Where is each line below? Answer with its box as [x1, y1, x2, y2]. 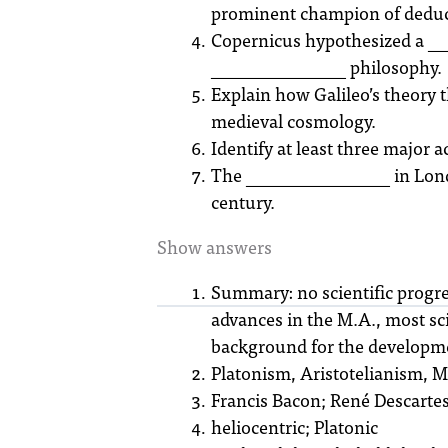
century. [211, 186, 275, 216]
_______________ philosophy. [211, 51, 442, 81]
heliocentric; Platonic [211, 411, 378, 441]
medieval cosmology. [211, 105, 376, 135]
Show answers [157, 231, 272, 261]
